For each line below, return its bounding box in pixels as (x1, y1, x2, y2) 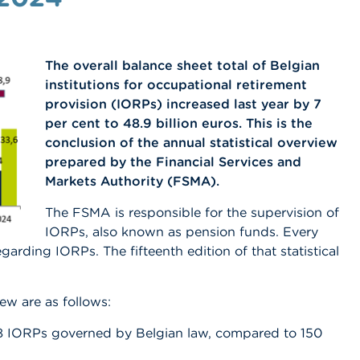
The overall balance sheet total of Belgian (45, 56, 320, 73)
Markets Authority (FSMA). (45, 172, 219, 189)
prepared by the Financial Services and (45, 153, 301, 170)
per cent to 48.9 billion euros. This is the (45, 114, 313, 131)
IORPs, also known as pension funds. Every (45, 223, 318, 239)
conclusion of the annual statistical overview (45, 133, 337, 150)
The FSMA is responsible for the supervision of (45, 203, 339, 220)
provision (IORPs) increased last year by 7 (45, 95, 321, 112)
